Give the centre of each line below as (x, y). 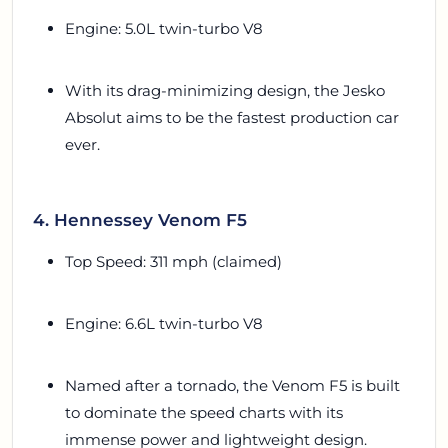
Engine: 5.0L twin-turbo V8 (164, 28)
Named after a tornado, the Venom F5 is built (232, 385)
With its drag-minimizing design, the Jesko (225, 90)
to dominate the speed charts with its (204, 412)
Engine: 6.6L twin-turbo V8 (164, 323)
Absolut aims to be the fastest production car (232, 117)
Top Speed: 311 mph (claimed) (173, 261)
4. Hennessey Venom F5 (140, 219)
